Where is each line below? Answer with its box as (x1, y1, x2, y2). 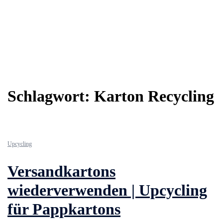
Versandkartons (7, 162, 115, 181)
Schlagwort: (7, 87, 94, 106)
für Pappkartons (7, 200, 120, 219)
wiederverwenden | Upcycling (7, 181, 207, 200)
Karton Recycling (94, 87, 214, 106)
